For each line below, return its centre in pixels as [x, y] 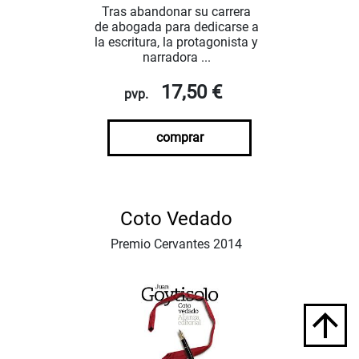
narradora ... [176, 57]
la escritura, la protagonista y [176, 42]
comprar [179, 137]
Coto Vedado [176, 218]
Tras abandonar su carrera [176, 11]
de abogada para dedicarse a [176, 26]
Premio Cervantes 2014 [176, 244]
